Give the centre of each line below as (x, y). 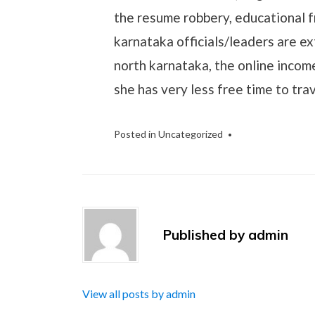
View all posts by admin (139, 294)
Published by (206, 235)
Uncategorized (191, 134)
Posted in (136, 134)
